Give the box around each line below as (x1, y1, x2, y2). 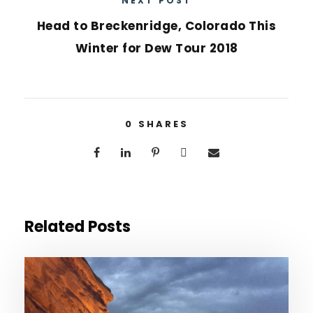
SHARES (138, 117, 189, 131)
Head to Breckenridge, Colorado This (36, 17, 277, 34)
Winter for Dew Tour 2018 (75, 40, 238, 57)
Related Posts (24, 216, 131, 238)
